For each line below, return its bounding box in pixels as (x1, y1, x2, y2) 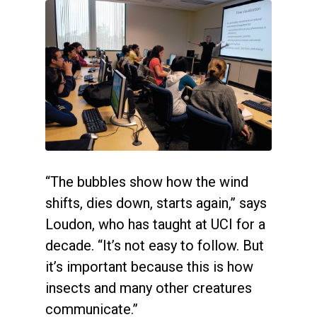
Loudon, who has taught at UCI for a (45, 216, 265, 234)
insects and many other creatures (45, 279, 252, 297)
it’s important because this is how (45, 258, 253, 276)
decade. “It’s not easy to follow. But (45, 237, 264, 255)
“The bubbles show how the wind (45, 173, 248, 191)
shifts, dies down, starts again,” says (45, 195, 267, 212)
